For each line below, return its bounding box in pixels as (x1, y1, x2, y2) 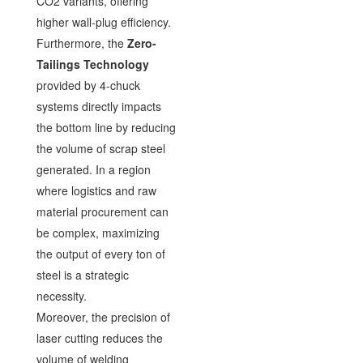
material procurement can (36, 203, 169, 220)
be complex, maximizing (36, 224, 160, 241)
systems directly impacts (36, 97, 161, 114)
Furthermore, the (36, 34, 127, 51)
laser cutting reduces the (36, 329, 163, 346)
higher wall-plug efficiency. (36, 13, 171, 30)
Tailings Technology (36, 55, 149, 72)
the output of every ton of (36, 245, 165, 262)
